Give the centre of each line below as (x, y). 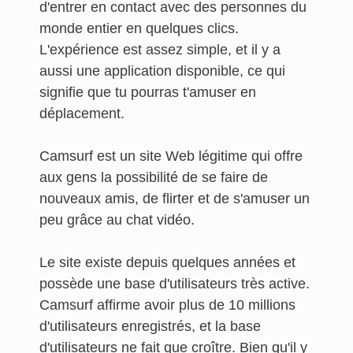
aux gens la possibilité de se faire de (154, 177)
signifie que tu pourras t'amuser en (148, 92)
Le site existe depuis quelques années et (167, 262)
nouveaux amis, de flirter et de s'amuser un (175, 199)
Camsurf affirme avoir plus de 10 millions (167, 305)
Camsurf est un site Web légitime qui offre (171, 156)
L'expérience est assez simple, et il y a (160, 50)
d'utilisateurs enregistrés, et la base (150, 326)
